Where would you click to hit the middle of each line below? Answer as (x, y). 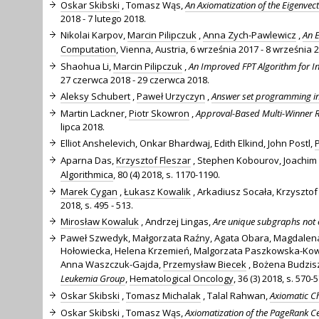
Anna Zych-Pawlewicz (250, 35)
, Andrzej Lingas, (176, 221)
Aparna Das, (88, 160)
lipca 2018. (83, 126)
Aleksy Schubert (95, 96)
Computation (88, 49)
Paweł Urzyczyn (171, 96)
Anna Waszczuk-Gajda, (112, 264)
